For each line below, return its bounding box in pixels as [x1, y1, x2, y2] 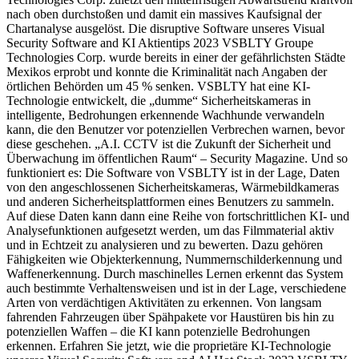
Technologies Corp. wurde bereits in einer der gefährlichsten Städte [6, 50, 345, 64]
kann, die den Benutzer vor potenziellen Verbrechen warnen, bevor [6, 122, 345, 136]
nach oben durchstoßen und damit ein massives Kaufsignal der [6, 6, 321, 21]
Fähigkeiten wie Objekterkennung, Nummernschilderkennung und [6, 252, 342, 266]
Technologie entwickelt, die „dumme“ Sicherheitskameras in [6, 93, 311, 107]
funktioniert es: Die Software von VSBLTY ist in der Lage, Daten [6, 165, 340, 179]
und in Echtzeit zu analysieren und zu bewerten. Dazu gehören [6, 237, 323, 252]
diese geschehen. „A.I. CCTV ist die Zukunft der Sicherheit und [6, 136, 331, 151]
